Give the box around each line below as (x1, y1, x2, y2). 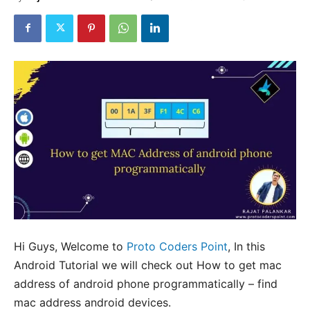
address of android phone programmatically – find (14, 277, 277, 291)
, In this (228, 239, 265, 254)
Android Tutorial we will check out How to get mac (14, 258, 282, 273)
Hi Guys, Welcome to (14, 239, 127, 254)
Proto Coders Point (127, 239, 228, 254)
